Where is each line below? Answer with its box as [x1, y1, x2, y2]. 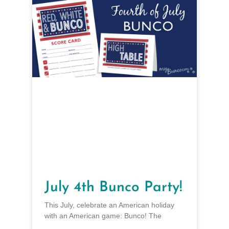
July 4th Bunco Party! [44, 180, 182, 195]
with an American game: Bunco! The [44, 212, 162, 220]
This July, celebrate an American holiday [44, 201, 174, 210]
